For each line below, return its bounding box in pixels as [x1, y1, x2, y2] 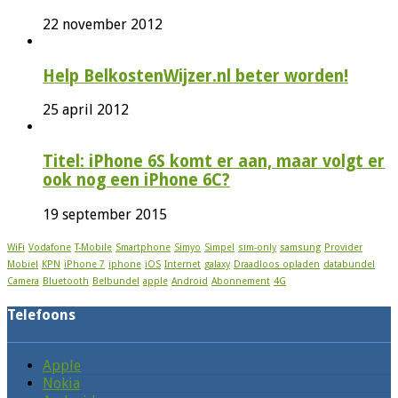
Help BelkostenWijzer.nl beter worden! [43, 66, 348, 85]
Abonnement [211, 275, 270, 287]
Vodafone [28, 241, 71, 253]
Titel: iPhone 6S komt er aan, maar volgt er [43, 152, 385, 171]
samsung [280, 241, 321, 253]
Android [171, 275, 208, 287]
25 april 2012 [43, 101, 129, 119]
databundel [323, 258, 375, 270]
